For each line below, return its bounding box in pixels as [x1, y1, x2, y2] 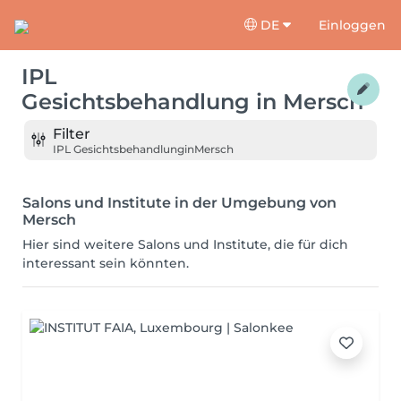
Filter [53, 124, 90, 142]
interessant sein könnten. [22, 255, 189, 271]
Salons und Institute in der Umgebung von [22, 194, 337, 211]
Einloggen [319, 16, 386, 33]
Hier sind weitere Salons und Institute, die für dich [22, 236, 348, 252]
